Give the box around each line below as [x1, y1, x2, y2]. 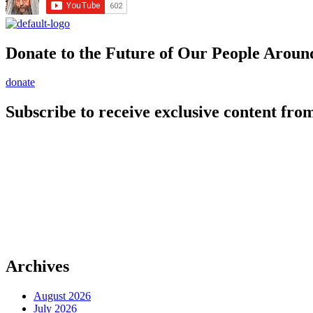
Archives [6, 257, 69, 276]
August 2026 [34, 290, 91, 303]
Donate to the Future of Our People [6, 43, 263, 62]
